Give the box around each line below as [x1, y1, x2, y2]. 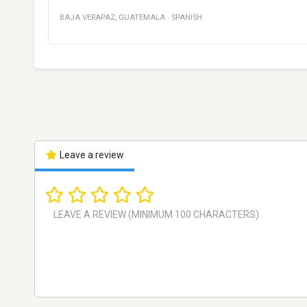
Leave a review [57, 149, 124, 160]
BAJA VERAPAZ [60, 13, 115, 22]
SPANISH [171, 13, 202, 22]
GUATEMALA [119, 13, 165, 22]
